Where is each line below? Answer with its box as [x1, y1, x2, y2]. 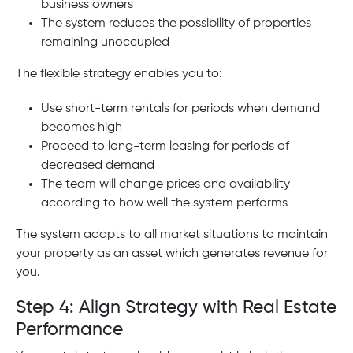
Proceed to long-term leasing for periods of [41, 139, 289, 153]
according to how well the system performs [41, 196, 288, 210]
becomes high [41, 121, 122, 134]
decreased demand [41, 158, 154, 172]
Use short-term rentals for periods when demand [41, 102, 320, 115]
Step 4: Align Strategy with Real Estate [16, 298, 336, 317]
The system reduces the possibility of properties [41, 17, 311, 31]
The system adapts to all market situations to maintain [16, 228, 328, 241]
